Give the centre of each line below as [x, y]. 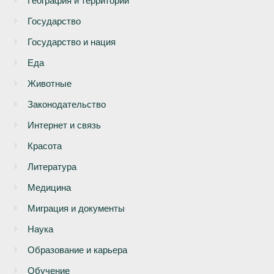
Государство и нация [72, 42]
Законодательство [67, 104]
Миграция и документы [76, 208]
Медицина [49, 187]
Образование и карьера [77, 250]
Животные [50, 83]
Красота [45, 146]
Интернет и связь [64, 125]
